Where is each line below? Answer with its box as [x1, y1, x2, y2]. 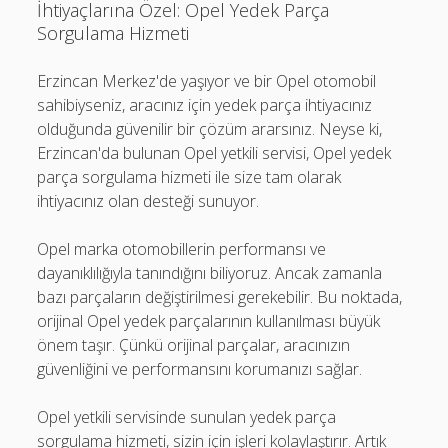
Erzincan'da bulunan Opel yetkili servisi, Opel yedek [37, 142, 392, 164]
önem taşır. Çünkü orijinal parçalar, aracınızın [37, 334, 351, 356]
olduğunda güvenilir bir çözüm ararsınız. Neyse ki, [37, 118, 383, 140]
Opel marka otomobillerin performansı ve [37, 238, 327, 260]
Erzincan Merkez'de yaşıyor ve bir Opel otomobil [37, 70, 377, 92]
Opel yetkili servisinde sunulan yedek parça [37, 406, 337, 428]
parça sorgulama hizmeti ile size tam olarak [37, 166, 342, 188]
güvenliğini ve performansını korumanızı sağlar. [37, 358, 363, 380]
